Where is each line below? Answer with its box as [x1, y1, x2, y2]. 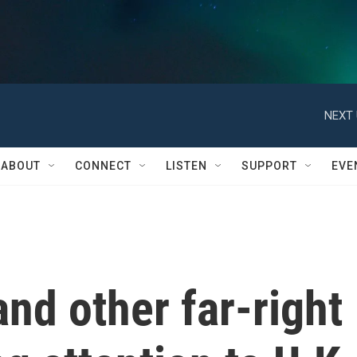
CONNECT [75, 159, 131, 172]
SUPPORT [241, 159, 297, 172]
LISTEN [166, 159, 207, 172]
